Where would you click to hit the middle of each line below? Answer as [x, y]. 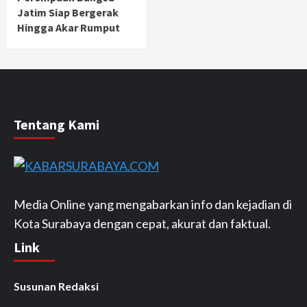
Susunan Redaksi [56, 286]
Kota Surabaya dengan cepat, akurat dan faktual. [142, 224]
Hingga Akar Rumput [69, 27]
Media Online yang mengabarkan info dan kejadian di [153, 205]
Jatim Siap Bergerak [68, 12]
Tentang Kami [57, 124]
